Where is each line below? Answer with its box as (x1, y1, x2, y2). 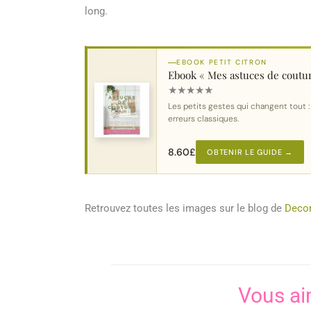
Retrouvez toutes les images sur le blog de (85, 201, 285, 215)
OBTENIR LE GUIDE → (207, 146, 293, 157)
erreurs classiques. (168, 113, 239, 125)
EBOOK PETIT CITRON (176, 58, 267, 67)
